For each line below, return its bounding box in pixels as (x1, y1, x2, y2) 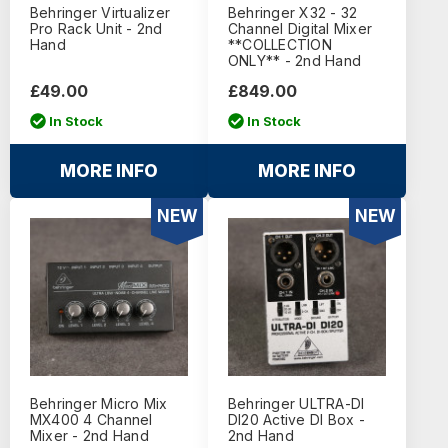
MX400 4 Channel (29, 411, 153, 429)
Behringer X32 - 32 (227, 4, 358, 22)
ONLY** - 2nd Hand (227, 52, 362, 70)
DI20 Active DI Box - (227, 411, 365, 429)
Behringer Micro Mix (29, 395, 168, 413)
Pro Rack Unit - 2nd (29, 20, 163, 38)
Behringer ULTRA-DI (227, 395, 365, 413)
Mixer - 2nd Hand (29, 427, 149, 445)
